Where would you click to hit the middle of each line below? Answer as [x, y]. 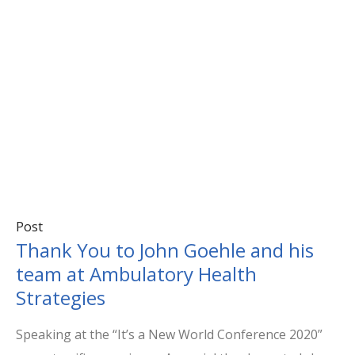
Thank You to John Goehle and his [165, 250]
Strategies [61, 298]
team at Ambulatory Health [136, 274]
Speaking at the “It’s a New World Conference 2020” [169, 335]
